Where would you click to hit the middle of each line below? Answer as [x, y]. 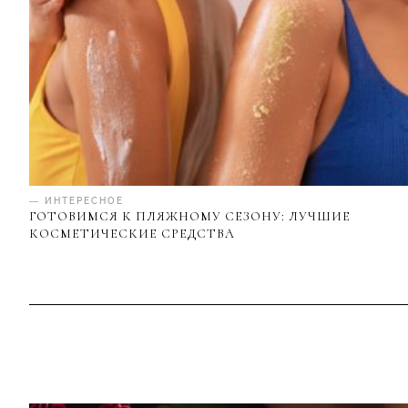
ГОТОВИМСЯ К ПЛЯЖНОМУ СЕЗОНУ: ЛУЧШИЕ [190, 217]
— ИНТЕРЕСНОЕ [76, 201]
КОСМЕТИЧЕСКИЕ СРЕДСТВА [132, 234]
